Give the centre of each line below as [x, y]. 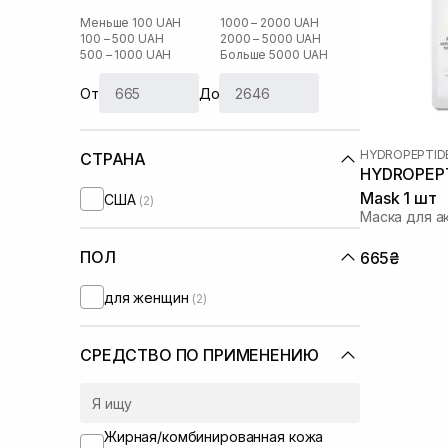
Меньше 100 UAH [131, 22]
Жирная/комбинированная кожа [214, 436]
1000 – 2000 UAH [270, 22]
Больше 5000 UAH [274, 54]
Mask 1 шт [398, 197]
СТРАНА [113, 159]
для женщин [148, 297]
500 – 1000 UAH [126, 54]
